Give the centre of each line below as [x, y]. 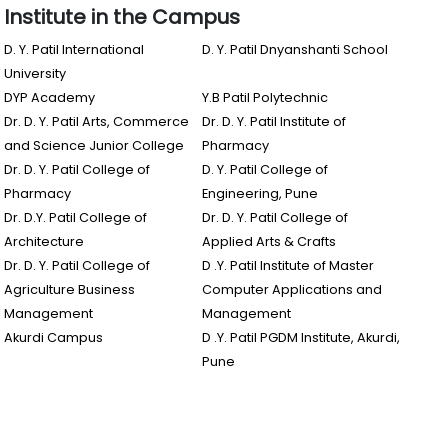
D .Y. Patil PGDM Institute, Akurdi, [301, 337]
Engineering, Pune [260, 193]
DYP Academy [49, 97]
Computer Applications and [292, 289]
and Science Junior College [94, 145]
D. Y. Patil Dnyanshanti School [295, 49]
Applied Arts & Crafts [269, 241]
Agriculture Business [69, 289]
